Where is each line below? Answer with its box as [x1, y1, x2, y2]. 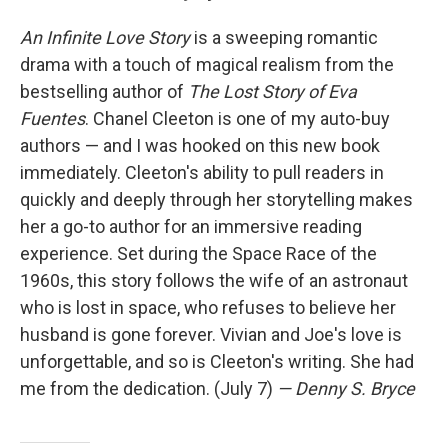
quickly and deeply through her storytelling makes [20, 189, 413, 211]
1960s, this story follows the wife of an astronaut [20, 270, 408, 292]
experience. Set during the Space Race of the [20, 243, 377, 265]
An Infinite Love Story [20, 27, 190, 49]
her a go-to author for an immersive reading [20, 216, 362, 238]
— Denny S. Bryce [277, 378, 415, 400]
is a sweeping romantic [190, 27, 378, 49]
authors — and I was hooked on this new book [20, 135, 380, 157]
